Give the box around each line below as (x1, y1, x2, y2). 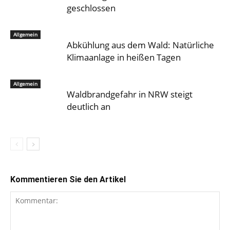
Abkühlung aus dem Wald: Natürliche (67, 39, 214, 51)
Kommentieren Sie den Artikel (10, 174, 126, 184)
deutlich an (67, 100, 110, 112)
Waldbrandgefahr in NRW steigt (67, 88, 193, 100)
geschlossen (67, 2, 116, 14)
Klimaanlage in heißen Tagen (67, 51, 181, 63)
